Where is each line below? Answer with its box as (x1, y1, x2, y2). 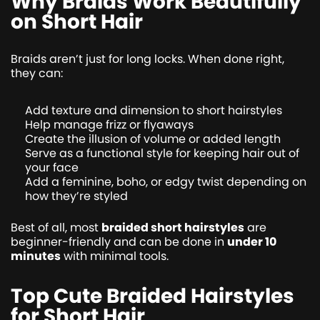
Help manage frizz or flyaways (25, 116, 194, 133)
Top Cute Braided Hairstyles (11, 281, 294, 310)
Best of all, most (11, 219, 101, 236)
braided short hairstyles (101, 219, 244, 236)
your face (25, 159, 79, 176)
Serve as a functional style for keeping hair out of (25, 144, 299, 161)
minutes (11, 247, 61, 264)
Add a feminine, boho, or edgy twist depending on (25, 173, 306, 190)
